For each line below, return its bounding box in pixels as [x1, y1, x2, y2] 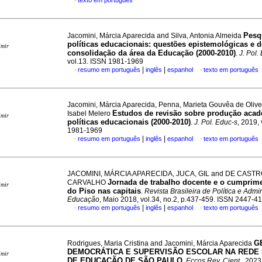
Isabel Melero [67, 109, 112, 118]
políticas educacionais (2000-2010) [67, 118, 191, 126]
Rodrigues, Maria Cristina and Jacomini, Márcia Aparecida [67, 239, 254, 247]
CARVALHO [67, 178, 108, 187]
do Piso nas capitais [67, 187, 141, 195]
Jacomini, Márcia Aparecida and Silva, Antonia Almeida [67, 32, 243, 40]
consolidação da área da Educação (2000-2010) [67, 49, 236, 57]
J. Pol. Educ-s [194, 118, 237, 126]
